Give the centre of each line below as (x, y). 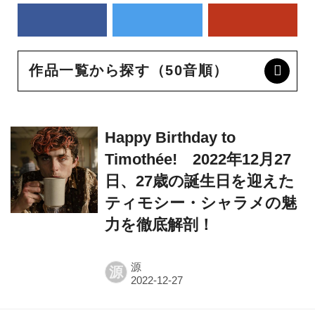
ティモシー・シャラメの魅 (200, 202)
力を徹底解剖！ (159, 224)
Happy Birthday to (170, 137)
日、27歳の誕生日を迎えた (199, 181)
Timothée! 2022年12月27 (198, 159)
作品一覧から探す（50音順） (129, 71)
